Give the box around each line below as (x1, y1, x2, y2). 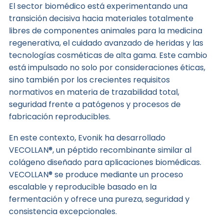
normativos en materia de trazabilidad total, (8, 86, 179, 98)
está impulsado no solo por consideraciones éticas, (8, 61, 205, 73)
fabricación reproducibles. (8, 110, 110, 122)
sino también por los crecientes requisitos (8, 74, 170, 85)
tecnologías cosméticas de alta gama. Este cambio (8, 49, 207, 61)
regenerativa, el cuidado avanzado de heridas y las (8, 37, 203, 49)
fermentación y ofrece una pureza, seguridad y (8, 193, 190, 205)
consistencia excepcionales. (8, 205, 117, 217)
